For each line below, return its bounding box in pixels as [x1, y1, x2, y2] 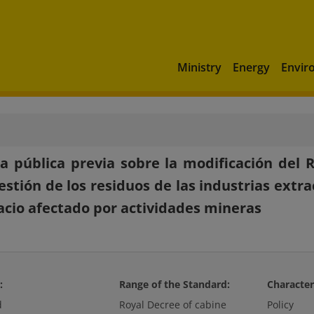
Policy [266, 298, 294, 311]
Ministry [177, 59, 221, 75]
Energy [233, 59, 270, 75]
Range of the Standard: [118, 278, 230, 291]
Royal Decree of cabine [118, 298, 226, 311]
